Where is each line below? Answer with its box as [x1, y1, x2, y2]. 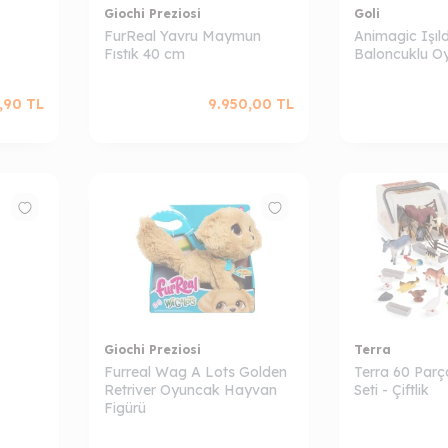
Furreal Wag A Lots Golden [104, 363, 287, 381]
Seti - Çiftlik [354, 381, 429, 399]
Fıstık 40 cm [104, 45, 185, 63]
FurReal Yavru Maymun [104, 27, 261, 45]
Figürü [104, 399, 146, 417]
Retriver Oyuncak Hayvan [104, 381, 277, 399]
